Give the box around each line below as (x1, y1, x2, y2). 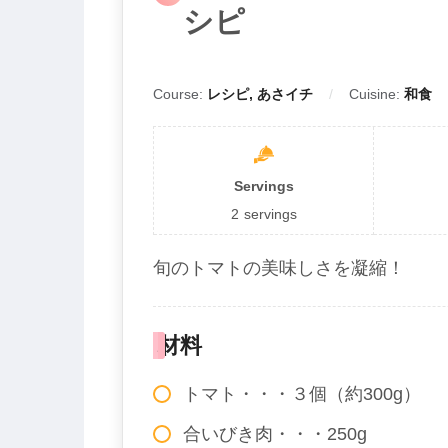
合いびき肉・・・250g (183, 424, 367, 445)
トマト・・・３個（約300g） (183, 384, 421, 405)
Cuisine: (349, 86, 404, 103)
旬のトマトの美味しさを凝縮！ (153, 258, 405, 279)
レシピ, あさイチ (207, 86, 313, 103)
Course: (153, 86, 207, 103)
